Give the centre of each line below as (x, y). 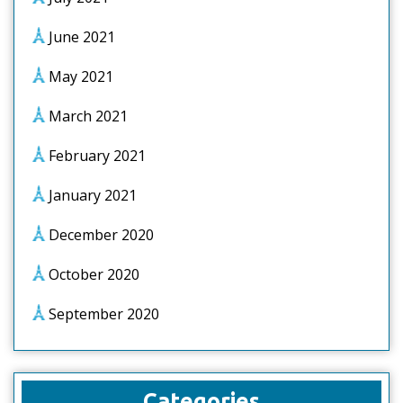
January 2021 (93, 195)
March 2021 (88, 116)
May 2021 (81, 76)
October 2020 (94, 274)
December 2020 (101, 235)
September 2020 (104, 314)
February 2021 (97, 156)
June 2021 (82, 37)
